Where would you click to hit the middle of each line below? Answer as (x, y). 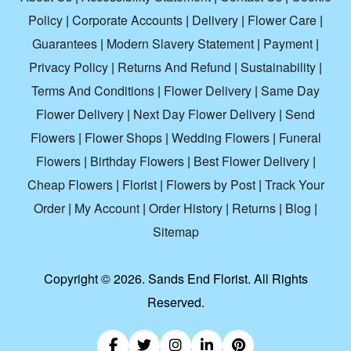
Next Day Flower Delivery (204, 114)
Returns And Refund (174, 67)
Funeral (300, 138)
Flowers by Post (210, 185)
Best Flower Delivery (251, 161)
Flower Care (282, 20)
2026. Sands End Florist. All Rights (210, 279)
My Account (107, 208)
